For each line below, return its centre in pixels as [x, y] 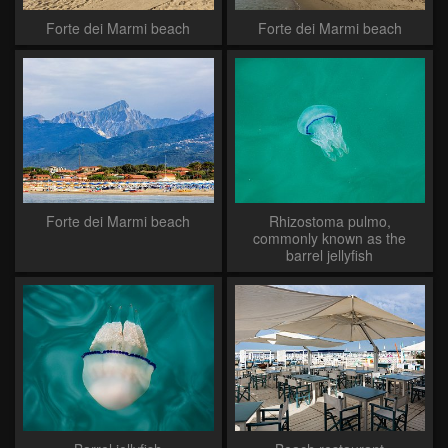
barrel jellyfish [330, 255]
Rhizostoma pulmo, [329, 221]
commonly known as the [330, 238]
